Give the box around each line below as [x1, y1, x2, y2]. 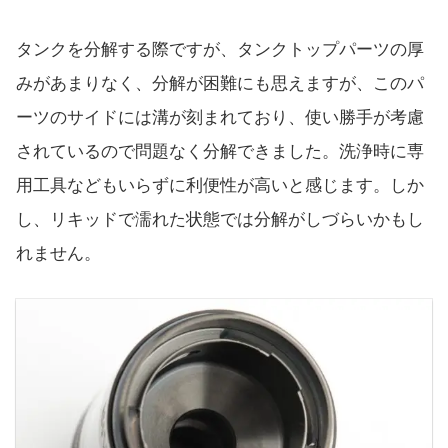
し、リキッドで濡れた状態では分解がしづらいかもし [16, 210, 424, 230]
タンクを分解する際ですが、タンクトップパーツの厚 [16, 40, 424, 60]
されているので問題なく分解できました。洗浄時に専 [16, 142, 424, 162]
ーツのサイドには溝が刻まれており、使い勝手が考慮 [16, 108, 424, 128]
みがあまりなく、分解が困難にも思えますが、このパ [16, 74, 424, 94]
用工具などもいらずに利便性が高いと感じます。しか [16, 176, 424, 196]
